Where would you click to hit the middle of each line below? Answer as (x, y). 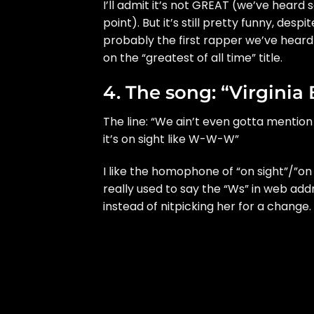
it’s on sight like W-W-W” (171, 139)
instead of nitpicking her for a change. (207, 206)
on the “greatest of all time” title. (193, 57)
